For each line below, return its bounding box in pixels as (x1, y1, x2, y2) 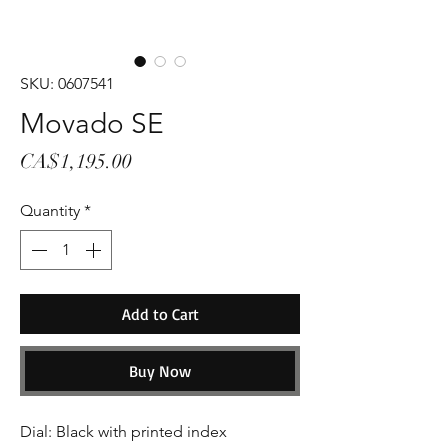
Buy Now (129, 361, 191, 381)
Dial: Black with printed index (20, 422, 227, 441)
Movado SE (20, 107, 164, 140)
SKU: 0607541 (20, 74, 114, 93)
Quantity (20, 201, 80, 220)
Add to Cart (121, 304, 199, 324)
